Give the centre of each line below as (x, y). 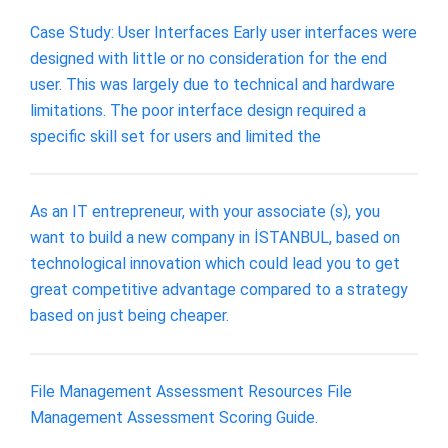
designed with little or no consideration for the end (208, 58)
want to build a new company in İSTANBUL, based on (215, 238)
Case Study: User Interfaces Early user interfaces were (223, 32)
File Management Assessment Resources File (191, 391)
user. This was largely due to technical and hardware (212, 84)
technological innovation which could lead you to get (215, 264)
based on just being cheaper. (129, 316)
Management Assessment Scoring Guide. (174, 417)
